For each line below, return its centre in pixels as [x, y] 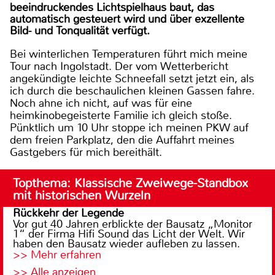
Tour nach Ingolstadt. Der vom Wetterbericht [119, 67]
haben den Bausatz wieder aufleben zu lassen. [126, 244]
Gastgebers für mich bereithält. [86, 153]
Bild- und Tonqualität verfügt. [80, 31]
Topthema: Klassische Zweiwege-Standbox [130, 184]
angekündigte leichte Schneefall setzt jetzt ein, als [132, 79]
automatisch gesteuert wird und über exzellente [127, 19]
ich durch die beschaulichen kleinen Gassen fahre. [132, 91]
